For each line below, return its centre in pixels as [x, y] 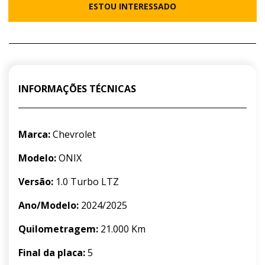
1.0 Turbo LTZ [86, 182]
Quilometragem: [58, 229]
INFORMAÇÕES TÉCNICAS [77, 89]
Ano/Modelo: [49, 206]
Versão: [36, 182]
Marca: [34, 135]
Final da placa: [52, 253]
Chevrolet [73, 135]
